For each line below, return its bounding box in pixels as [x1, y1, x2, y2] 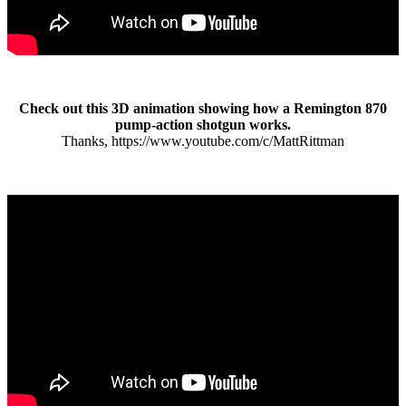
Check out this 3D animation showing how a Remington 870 [19, 100, 387, 116]
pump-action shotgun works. [115, 116, 291, 132]
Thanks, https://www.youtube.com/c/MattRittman [62, 132, 344, 149]
